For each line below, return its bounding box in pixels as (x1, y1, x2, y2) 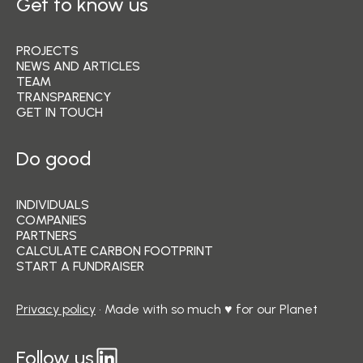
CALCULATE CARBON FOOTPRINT (16, 242, 213, 258)
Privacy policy (16, 301, 96, 317)
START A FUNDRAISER (16, 258, 144, 274)
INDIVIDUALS (16, 196, 89, 212)
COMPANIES (16, 211, 87, 228)
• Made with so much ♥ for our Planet (96, 301, 318, 317)
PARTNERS (16, 227, 77, 243)
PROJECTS (16, 42, 79, 58)
